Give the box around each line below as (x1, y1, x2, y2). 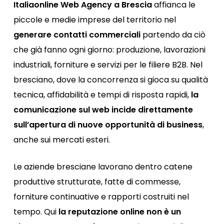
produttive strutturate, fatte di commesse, (13, 176, 181, 187)
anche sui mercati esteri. (13, 134, 110, 145)
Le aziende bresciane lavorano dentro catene (13, 161, 193, 172)
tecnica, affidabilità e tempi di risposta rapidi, (13, 89, 191, 100)
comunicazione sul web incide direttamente (13, 104, 193, 115)
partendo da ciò (140, 29, 206, 40)
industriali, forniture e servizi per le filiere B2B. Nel (13, 59, 203, 70)
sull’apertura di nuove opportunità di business (13, 119, 203, 130)
